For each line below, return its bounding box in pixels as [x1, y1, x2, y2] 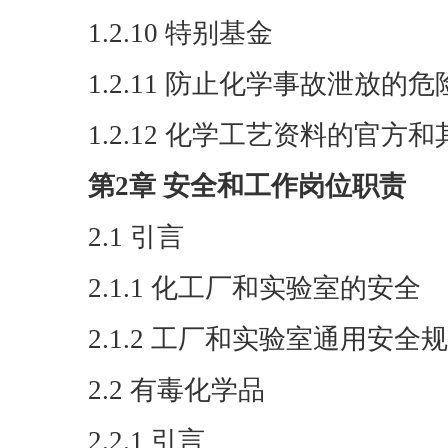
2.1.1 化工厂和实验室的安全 [88, 273, 421, 303]
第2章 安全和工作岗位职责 [88, 171, 406, 201]
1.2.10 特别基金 [88, 18, 273, 48]
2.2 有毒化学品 [88, 375, 265, 405]
